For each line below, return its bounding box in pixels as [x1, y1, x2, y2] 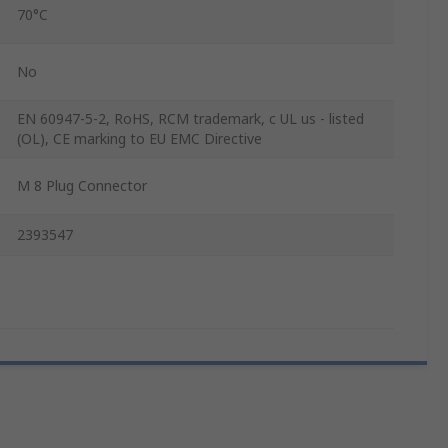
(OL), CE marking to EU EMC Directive [17, 129, 262, 149]
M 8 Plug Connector [17, 176, 147, 196]
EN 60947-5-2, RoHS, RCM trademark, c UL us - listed [17, 109, 364, 129]
